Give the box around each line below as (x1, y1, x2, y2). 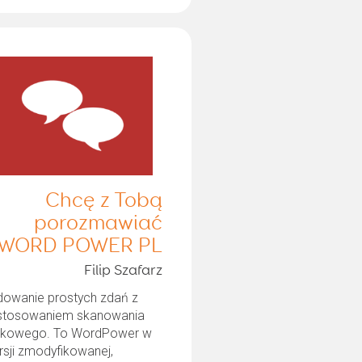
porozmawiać (33, 213, 162, 234)
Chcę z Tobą (44, 190, 162, 212)
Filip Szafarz (83, 263, 162, 278)
